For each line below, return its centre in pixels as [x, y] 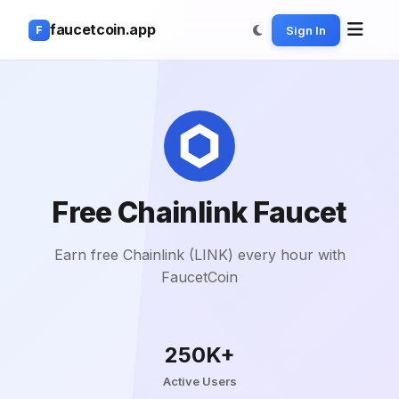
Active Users [199, 381]
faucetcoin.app [103, 29]
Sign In [306, 30]
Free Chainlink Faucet [199, 212]
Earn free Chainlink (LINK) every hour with [199, 255]
